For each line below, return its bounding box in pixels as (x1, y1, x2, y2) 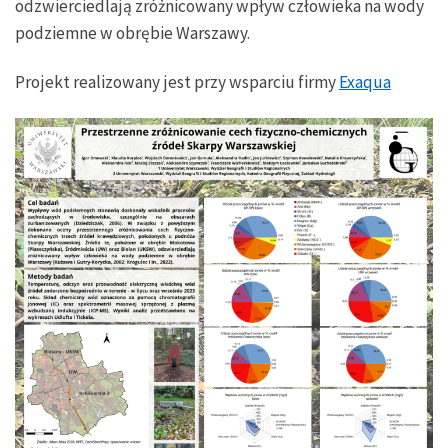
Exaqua (339, 70, 391, 93)
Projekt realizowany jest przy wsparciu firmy (15, 70, 339, 93)
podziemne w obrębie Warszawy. (15, 21, 250, 44)
